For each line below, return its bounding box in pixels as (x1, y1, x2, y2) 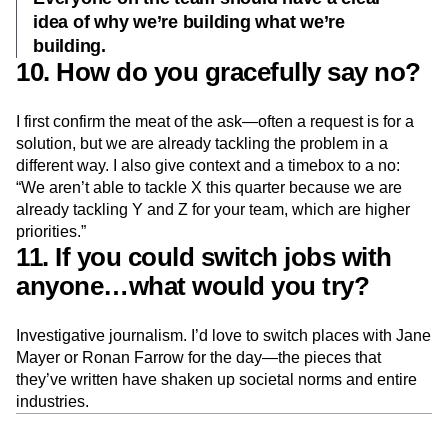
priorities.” (16, 223, 86, 240)
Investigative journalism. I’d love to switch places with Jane (16, 327, 431, 344)
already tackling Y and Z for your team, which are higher (16, 201, 410, 218)
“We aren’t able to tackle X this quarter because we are (16, 179, 402, 196)
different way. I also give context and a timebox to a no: (16, 157, 400, 174)
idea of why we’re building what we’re (33, 12, 345, 32)
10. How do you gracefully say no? (16, 57, 421, 87)
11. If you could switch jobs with (16, 242, 392, 272)
